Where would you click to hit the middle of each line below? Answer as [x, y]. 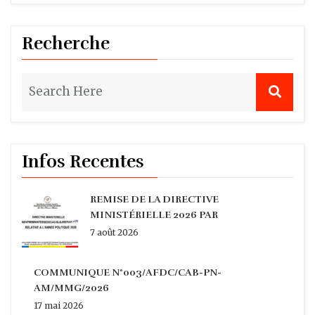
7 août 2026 [114, 233]
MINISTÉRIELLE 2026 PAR [154, 215]
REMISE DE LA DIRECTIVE [154, 200]
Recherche [66, 44]
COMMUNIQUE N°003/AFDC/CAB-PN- [128, 273]
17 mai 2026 [59, 306]
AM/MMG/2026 [71, 288]
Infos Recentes [83, 162]
